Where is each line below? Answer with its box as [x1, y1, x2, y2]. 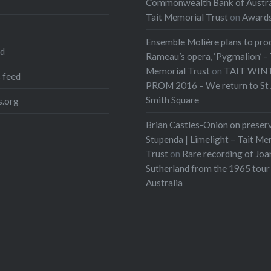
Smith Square [146, 94, 200, 105]
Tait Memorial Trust [146, 11, 229, 22]
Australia [146, 177, 183, 188]
